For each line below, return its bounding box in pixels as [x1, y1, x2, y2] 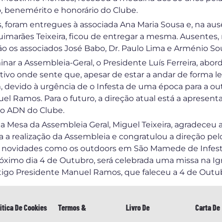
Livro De [126, 203, 150, 212]
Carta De [195, 203, 220, 212]
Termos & [57, 203, 86, 212]
